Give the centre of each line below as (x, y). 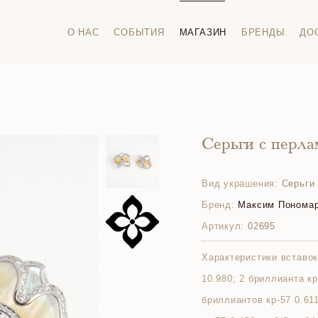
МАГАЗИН (203, 32)
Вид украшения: (240, 183)
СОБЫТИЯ (139, 32)
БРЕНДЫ (263, 32)
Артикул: (223, 226)
